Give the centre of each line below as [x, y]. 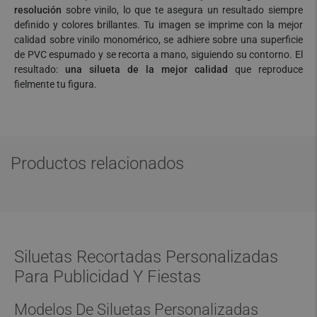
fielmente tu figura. [56, 84]
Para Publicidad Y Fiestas [108, 277]
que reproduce [265, 69]
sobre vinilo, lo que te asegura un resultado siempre [182, 10]
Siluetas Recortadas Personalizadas [146, 257]
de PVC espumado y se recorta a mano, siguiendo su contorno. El [158, 54]
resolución [38, 10]
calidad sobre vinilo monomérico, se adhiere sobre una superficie [158, 40]
